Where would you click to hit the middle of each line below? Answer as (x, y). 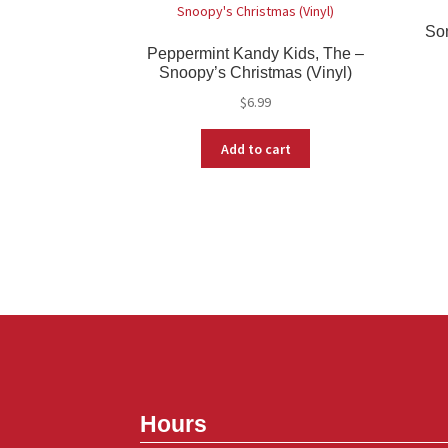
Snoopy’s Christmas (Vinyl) (256, 73)
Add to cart (255, 148)
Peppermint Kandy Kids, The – (256, 54)
